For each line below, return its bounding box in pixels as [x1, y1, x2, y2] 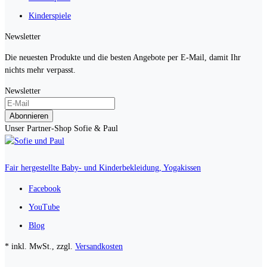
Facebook [29, 184, 61, 193]
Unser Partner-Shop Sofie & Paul [5, 123, 118, 133]
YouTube [29, 202, 60, 212]
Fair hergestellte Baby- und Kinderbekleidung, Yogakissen [5, 163, 201, 172]
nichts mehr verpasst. [5, 65, 76, 74]
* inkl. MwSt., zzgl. [5, 241, 75, 251]
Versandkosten [75, 241, 123, 251]
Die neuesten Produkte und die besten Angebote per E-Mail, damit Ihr [5, 52, 241, 62]
